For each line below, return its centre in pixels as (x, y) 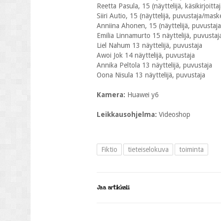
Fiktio (109, 149)
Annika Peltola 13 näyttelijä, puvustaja (154, 65)
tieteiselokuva (148, 149)
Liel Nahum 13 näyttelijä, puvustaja (149, 45)
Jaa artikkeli (113, 188)
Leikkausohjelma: (128, 114)
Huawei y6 (143, 95)
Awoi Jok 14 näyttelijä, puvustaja (146, 55)
